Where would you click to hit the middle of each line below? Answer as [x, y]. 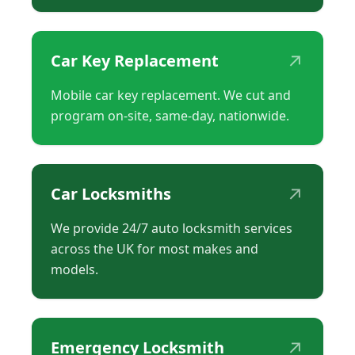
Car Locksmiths [111, 194]
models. [74, 270]
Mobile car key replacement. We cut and [171, 95]
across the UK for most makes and [155, 249]
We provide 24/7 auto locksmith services [172, 229]
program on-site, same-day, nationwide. [170, 116]
